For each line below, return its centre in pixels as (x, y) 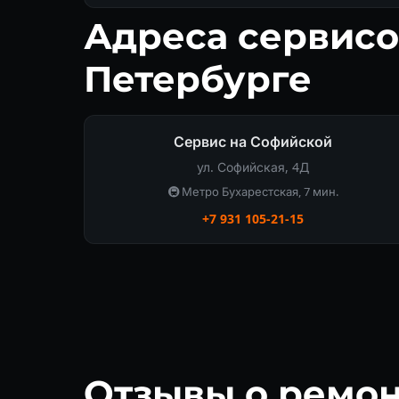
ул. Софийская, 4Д (253, 167)
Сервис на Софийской (253, 141)
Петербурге (198, 78)
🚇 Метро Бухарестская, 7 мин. (253, 191)
